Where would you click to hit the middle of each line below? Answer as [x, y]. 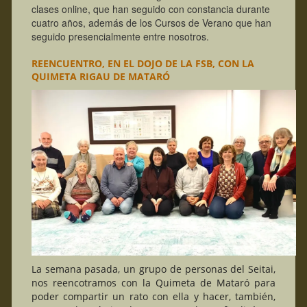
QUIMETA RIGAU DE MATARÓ [100, 76]
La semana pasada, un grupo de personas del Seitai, [153, 269]
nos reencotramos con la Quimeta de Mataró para [153, 282]
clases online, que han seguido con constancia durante [150, 9]
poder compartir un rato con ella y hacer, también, [153, 296]
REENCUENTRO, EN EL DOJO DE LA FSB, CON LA [143, 63]
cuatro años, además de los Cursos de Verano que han [151, 22]
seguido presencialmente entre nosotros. [120, 36]
